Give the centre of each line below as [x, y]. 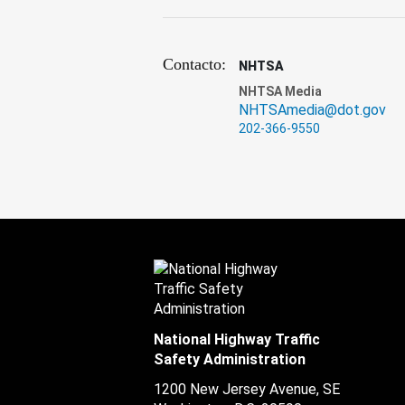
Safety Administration [230, 359]
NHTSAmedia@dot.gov [312, 110]
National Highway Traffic [237, 339]
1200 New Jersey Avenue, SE [247, 389]
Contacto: [194, 64]
